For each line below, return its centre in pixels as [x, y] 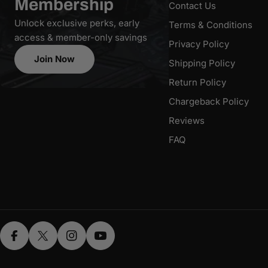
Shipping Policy [202, 63]
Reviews [186, 121]
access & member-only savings [81, 38]
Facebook [35, 243]
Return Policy [197, 83]
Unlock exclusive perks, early [77, 23]
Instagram [93, 243]
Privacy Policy [199, 44]
